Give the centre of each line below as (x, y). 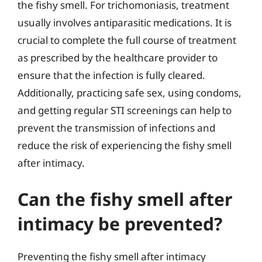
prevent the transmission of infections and (116, 128)
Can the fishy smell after (125, 199)
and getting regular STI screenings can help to (125, 110)
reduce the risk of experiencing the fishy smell (125, 145)
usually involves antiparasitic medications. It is (125, 23)
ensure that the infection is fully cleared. (111, 75)
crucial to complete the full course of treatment (127, 40)
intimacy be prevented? (120, 223)
